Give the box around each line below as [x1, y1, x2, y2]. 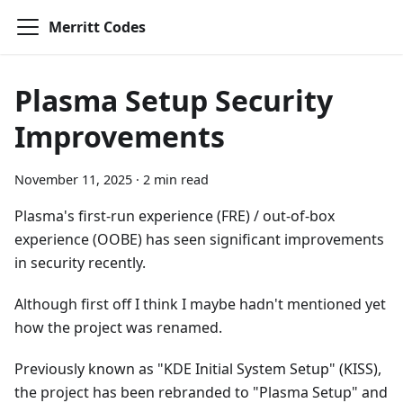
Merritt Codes [49, 17, 146, 37]
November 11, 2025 [14, 171, 132, 188]
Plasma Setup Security [14, 81, 333, 120]
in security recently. [14, 253, 146, 273]
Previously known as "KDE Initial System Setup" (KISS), [14, 359, 381, 379]
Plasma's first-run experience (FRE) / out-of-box [14, 206, 335, 226]
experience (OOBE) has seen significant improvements [14, 229, 384, 249]
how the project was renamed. [14, 318, 222, 337]
